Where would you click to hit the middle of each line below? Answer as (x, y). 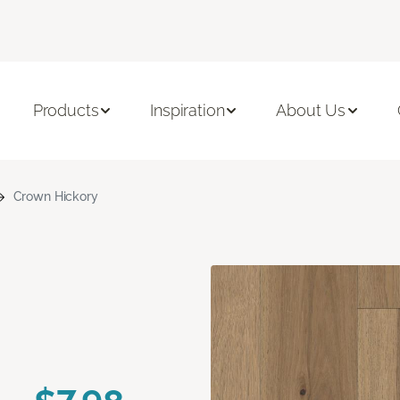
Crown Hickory (55, 196)
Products (66, 111)
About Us (311, 111)
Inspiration (187, 111)
